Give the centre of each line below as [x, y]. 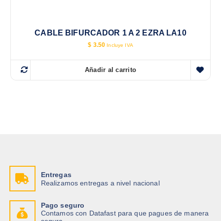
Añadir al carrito [110, 70]
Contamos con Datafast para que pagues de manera [125, 213]
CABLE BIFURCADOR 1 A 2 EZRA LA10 [110, 33]
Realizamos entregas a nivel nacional [100, 183]
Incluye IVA [120, 45]
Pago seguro [63, 205]
